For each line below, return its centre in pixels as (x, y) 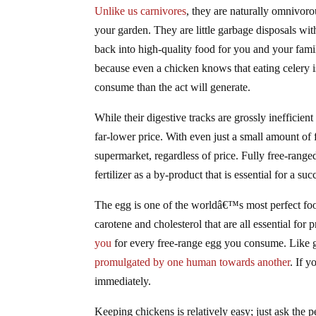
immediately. (123, 281)
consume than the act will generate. (173, 87)
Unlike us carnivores (141, 11)
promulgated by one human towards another (193, 262)
